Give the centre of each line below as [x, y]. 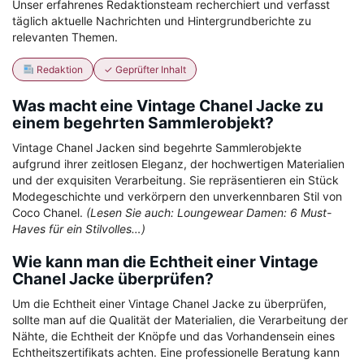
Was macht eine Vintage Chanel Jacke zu [168, 105]
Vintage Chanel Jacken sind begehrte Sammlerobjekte [157, 147]
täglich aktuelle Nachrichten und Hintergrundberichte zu [162, 20]
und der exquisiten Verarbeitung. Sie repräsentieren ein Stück [175, 180]
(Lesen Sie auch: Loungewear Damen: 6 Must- [209, 212]
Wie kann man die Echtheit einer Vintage [165, 261]
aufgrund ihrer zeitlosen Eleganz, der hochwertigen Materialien [178, 163]
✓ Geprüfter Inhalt [145, 69]
